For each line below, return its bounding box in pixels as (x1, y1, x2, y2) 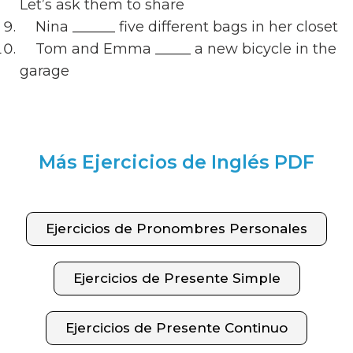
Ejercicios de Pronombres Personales (46, 220, 307, 236)
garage (20, 61, 69, 80)
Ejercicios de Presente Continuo (65, 319, 288, 336)
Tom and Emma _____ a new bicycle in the (20, 39, 336, 58)
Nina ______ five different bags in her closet (35, 17, 338, 35)
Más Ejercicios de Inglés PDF (39, 150, 314, 173)
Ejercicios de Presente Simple (72, 269, 281, 286)
